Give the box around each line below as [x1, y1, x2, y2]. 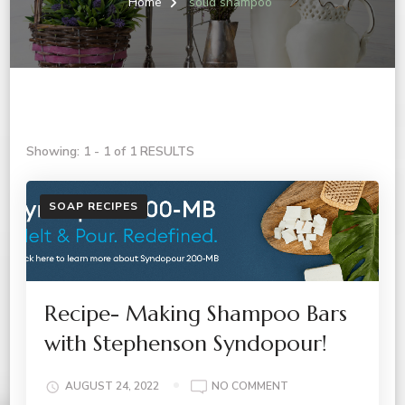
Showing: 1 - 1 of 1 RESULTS [26, 143, 194, 160]
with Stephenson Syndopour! [44, 329, 327, 357]
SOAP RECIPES [49, 199, 138, 213]
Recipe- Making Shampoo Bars [44, 299, 347, 327]
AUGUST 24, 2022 [65, 379, 159, 394]
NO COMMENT [212, 379, 288, 394]
